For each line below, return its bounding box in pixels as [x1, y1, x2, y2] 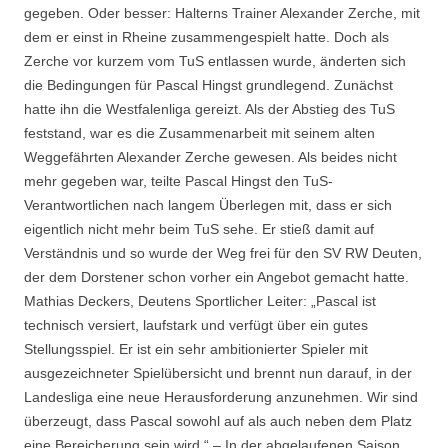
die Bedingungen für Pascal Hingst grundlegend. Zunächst [24, 76, 393, 93]
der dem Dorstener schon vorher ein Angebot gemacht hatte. [24, 268, 409, 285]
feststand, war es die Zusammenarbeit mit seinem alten [24, 124, 375, 141]
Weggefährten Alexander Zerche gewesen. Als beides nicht [24, 148, 397, 165]
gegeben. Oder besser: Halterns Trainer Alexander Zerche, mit [24, 4, 420, 21]
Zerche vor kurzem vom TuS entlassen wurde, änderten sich [24, 52, 406, 69]
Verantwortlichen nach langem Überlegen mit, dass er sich [24, 196, 392, 213]
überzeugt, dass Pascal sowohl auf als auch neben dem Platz [24, 412, 412, 429]
